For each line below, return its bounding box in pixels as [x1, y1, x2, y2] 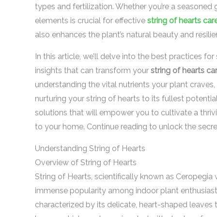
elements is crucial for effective [35, 16, 147, 25]
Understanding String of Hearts [35, 144, 145, 153]
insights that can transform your [35, 66, 151, 75]
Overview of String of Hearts [35, 158, 137, 167]
